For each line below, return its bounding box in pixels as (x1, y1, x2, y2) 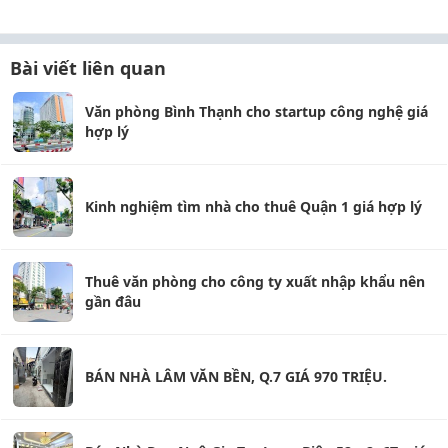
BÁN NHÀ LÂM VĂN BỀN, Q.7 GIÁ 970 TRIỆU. (85, 367, 387, 386)
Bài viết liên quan (10, 56, 166, 80)
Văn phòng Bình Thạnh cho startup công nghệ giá (85, 102, 428, 121)
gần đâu (85, 292, 141, 311)
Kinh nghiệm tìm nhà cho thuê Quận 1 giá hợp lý (85, 197, 422, 216)
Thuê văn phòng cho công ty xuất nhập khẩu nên (85, 272, 425, 291)
